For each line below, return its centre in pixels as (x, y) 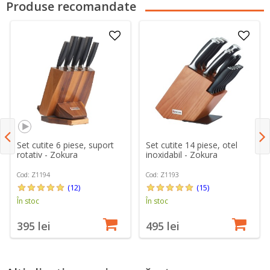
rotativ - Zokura (48, 154)
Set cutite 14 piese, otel (192, 145)
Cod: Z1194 (34, 174)
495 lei (163, 226)
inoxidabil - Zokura (182, 154)
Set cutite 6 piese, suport (66, 145)
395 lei (34, 226)
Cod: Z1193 (163, 174)
